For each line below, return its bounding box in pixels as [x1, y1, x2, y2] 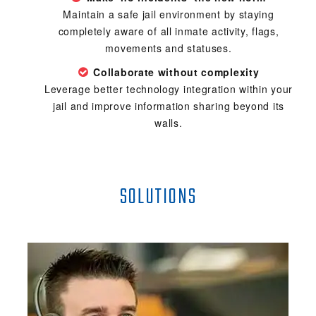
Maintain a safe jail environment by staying [63, 7, 274, 22]
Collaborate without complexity [93, 65, 260, 80]
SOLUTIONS [119, 181, 197, 214]
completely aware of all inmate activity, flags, [58, 24, 279, 39]
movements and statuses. [105, 41, 232, 56]
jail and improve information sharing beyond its [53, 99, 284, 114]
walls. [154, 116, 183, 130]
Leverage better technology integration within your [44, 82, 293, 97]
